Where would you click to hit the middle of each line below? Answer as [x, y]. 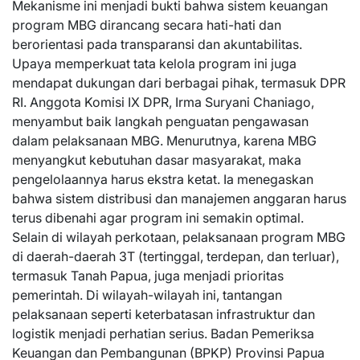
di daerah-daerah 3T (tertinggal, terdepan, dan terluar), [176, 256]
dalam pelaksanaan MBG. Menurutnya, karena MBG [164, 141]
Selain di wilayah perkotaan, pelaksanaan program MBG [179, 237]
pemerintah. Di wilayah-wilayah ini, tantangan [147, 295]
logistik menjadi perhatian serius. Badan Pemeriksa [163, 333]
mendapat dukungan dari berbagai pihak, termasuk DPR [179, 83]
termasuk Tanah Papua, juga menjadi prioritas [148, 276]
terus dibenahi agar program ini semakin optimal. [158, 218]
